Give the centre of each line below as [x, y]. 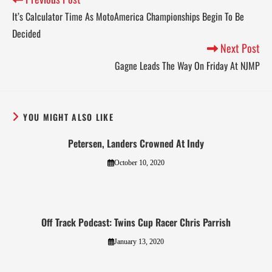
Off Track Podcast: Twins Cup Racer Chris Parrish [136, 223]
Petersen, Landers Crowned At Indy [136, 144]
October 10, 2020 [139, 163]
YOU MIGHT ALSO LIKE [69, 117]
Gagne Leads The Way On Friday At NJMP [187, 66]
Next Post [239, 48]
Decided [26, 34]
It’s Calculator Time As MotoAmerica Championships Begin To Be [128, 17]
